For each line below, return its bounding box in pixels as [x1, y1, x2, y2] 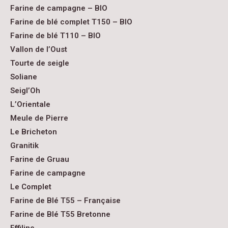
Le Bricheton [10, 127, 57, 136]
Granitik [10, 141, 39, 150]
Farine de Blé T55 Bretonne [10, 210, 110, 219]
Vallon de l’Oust [10, 45, 67, 54]
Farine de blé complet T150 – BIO [10, 17, 132, 26]
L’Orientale [10, 100, 50, 109]
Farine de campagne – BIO [10, 4, 107, 13]
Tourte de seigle [10, 59, 69, 68]
